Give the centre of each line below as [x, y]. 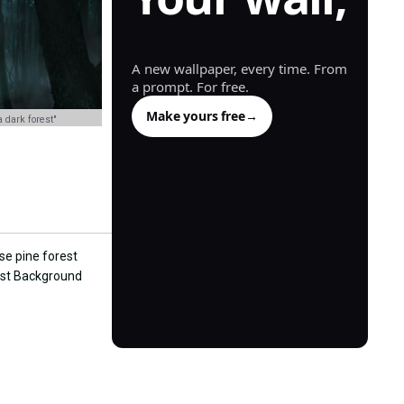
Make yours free [196, 116]
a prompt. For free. [190, 87]
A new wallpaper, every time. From [239, 69]
